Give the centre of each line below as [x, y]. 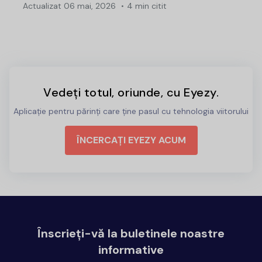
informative [131, 249]
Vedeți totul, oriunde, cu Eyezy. [131, 92]
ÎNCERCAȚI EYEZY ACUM [131, 140]
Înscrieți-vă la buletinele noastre [131, 233]
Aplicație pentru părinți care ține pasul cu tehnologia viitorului [131, 111]
